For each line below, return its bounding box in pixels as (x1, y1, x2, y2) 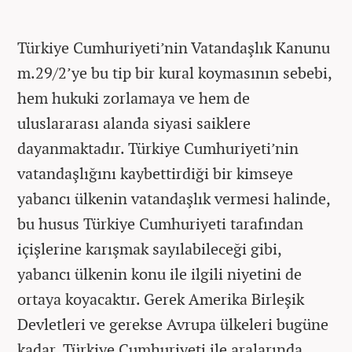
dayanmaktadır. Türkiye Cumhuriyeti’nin (17, 137, 299, 159)
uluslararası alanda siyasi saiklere (17, 112, 251, 134)
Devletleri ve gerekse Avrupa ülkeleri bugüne (17, 313, 328, 335)
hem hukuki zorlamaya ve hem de (17, 87, 250, 108)
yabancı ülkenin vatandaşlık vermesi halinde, (17, 188, 330, 209)
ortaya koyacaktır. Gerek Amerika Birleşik (17, 288, 304, 310)
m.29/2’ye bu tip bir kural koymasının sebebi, (17, 62, 332, 83)
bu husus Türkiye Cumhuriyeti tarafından (17, 213, 303, 234)
